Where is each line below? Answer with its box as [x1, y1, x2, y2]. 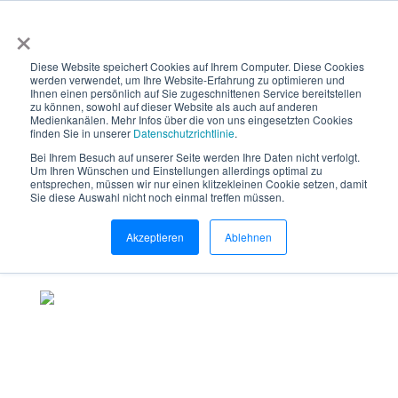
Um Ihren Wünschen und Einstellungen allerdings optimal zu [30, 163, 322, 178]
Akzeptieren [126, 229, 184, 244]
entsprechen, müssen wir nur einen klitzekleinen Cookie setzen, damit [30, 176, 367, 191]
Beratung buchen [59, 112, 195, 131]
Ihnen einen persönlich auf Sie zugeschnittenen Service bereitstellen [30, 85, 362, 100]
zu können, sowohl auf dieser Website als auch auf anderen [30, 99, 318, 114]
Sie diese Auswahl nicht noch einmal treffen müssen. [30, 189, 284, 204]
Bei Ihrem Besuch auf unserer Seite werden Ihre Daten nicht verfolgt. [30, 149, 360, 164]
